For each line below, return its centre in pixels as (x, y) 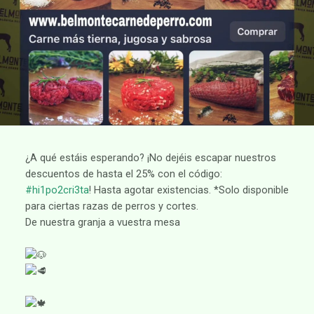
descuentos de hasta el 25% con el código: (123, 174)
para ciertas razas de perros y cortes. (111, 206)
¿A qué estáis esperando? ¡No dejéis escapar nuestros (150, 158)
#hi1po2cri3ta (57, 190)
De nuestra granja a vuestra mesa (102, 223)
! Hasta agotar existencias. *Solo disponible (189, 190)
